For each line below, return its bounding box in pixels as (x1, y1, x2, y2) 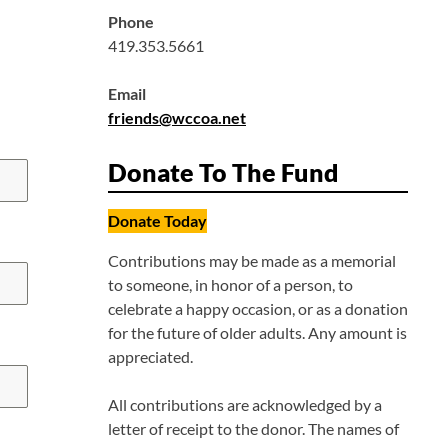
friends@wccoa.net (108, 108, 246, 128)
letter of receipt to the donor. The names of (108, 419, 399, 439)
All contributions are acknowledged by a (108, 395, 382, 415)
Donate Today (108, 211, 207, 231)
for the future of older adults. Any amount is (108, 323, 407, 343)
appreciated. (108, 347, 193, 367)
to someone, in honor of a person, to (108, 275, 353, 295)
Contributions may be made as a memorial (108, 251, 396, 271)
